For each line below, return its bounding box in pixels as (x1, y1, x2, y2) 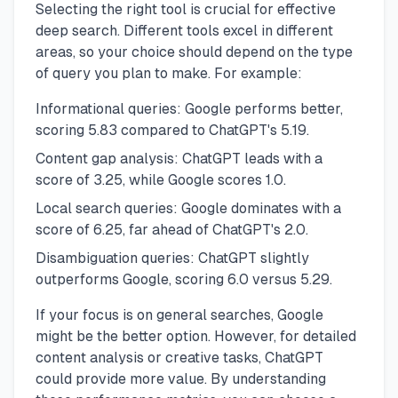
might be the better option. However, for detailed (36, 327, 356, 345)
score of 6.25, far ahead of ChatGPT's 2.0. (36, 220, 308, 238)
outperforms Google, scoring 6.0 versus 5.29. (36, 270, 332, 288)
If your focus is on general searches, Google (36, 306, 323, 323)
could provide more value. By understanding (36, 370, 326, 387)
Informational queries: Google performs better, (36, 99, 343, 117)
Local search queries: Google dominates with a (36, 199, 341, 217)
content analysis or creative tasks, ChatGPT (36, 348, 323, 366)
